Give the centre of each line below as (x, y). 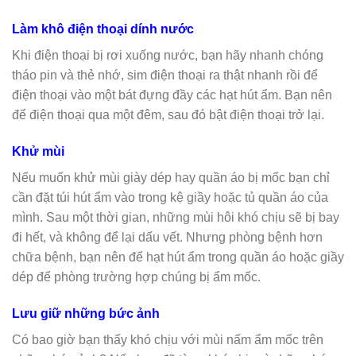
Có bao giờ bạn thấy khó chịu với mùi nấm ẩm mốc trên (168, 340)
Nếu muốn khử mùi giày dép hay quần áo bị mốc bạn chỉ (171, 178)
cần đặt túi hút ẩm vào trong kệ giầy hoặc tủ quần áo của (170, 198)
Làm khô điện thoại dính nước (103, 29)
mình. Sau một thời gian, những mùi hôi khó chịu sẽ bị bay (176, 218)
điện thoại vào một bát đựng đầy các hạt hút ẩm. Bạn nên (172, 95)
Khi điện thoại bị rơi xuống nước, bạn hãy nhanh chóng (168, 56)
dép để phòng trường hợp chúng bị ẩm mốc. (136, 277)
